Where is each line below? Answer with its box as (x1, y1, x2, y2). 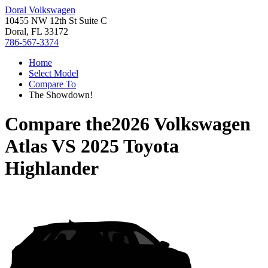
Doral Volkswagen (5, 5, 75, 15)
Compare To (29, 79, 76, 89)
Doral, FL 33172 (5, 26, 68, 36)
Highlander (5, 157, 99, 179)
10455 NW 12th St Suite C (5, 16, 107, 26)
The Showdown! (29, 90, 93, 100)
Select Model (29, 68, 78, 78)
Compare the (5, 113, 111, 135)
